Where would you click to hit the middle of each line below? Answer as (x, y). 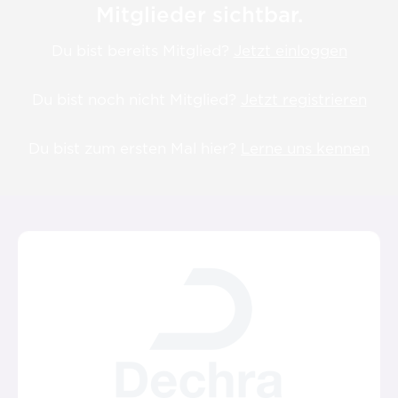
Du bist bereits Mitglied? (142, 51)
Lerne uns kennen (305, 148)
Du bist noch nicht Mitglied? (136, 99)
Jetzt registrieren (303, 99)
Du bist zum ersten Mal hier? (135, 148)
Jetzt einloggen (290, 51)
